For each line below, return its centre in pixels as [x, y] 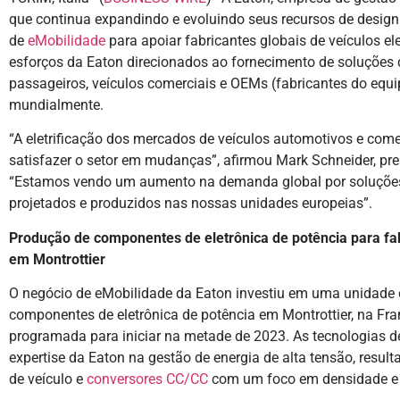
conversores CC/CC [147, 379]
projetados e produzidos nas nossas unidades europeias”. [191, 204]
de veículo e [48, 379]
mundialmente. [56, 105]
